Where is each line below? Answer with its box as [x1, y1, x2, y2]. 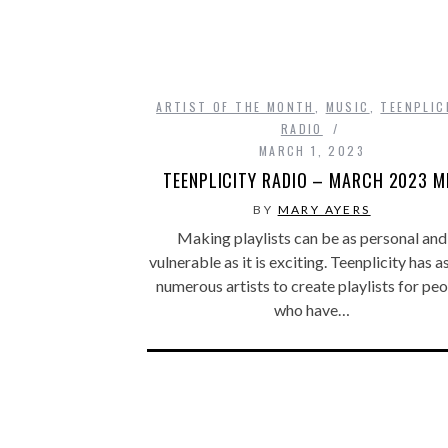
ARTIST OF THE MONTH [156, 97, 315, 115]
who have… [274, 299, 350, 319]
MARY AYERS [277, 201, 371, 217]
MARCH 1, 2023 [258, 141, 366, 159]
